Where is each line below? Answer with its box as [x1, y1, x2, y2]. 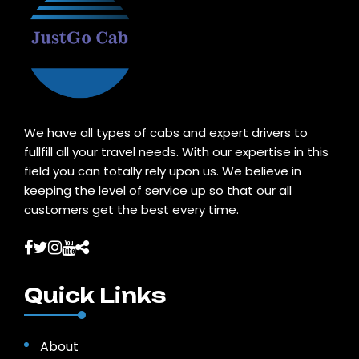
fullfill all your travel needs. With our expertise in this [24, 143, 329, 161]
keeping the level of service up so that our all [24, 182, 292, 200]
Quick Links [24, 283, 166, 309]
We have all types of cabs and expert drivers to [24, 124, 308, 142]
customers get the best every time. [24, 201, 239, 219]
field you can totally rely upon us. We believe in [24, 163, 301, 180]
